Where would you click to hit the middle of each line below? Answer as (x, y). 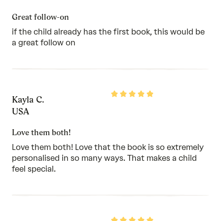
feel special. (34, 169)
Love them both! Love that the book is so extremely (108, 147)
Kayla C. (28, 99)
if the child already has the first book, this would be (108, 32)
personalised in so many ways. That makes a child (104, 158)
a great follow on (44, 42)
